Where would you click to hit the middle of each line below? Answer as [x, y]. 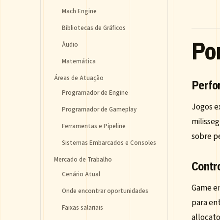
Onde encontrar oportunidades [105, 191]
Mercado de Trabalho [83, 160]
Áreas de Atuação [79, 78]
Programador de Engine [95, 93]
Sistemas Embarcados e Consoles [109, 143]
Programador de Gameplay [99, 110]
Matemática [79, 61]
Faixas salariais [82, 208]
